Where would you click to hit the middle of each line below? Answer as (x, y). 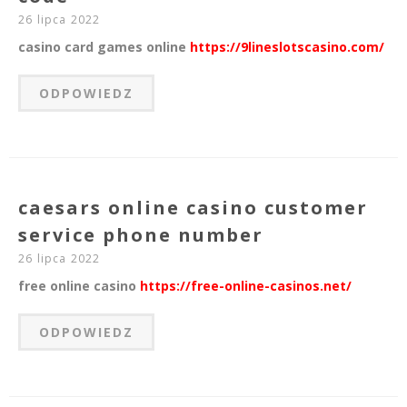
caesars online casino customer (193, 208)
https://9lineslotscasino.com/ (287, 47)
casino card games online (104, 47)
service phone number (141, 235)
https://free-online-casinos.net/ (246, 286)
